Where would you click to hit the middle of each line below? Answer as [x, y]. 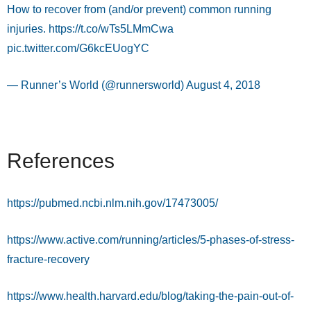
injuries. [28, 29]
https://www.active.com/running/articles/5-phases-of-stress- [151, 240]
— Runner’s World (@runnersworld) [96, 85]
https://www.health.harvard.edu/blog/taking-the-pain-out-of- [150, 296]
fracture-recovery [48, 260]
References [61, 161]
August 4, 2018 [223, 85]
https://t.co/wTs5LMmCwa [111, 29]
